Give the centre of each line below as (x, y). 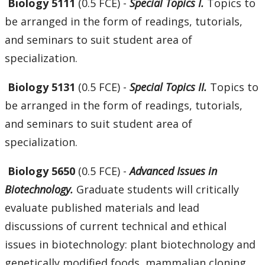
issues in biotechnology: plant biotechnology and (130, 245)
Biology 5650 (43, 171)
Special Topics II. (170, 87)
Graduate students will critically (158, 190)
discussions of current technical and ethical (116, 226)
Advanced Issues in (173, 171)
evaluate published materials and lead (102, 208)
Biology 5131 (41, 87)
